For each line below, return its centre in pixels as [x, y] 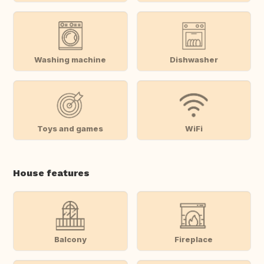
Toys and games [70, 128]
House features [51, 173]
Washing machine [70, 59]
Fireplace [194, 239]
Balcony [70, 239]
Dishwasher [194, 59]
